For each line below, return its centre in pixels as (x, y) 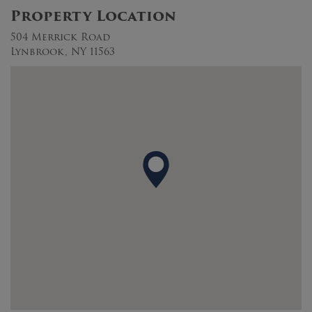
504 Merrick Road (60, 37)
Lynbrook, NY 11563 (63, 51)
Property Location (93, 16)
